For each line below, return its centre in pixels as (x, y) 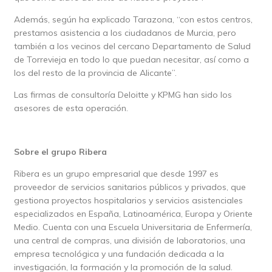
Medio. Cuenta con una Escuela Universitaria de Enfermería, (133, 227)
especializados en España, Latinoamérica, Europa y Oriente (133, 214)
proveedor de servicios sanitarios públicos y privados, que (130, 187)
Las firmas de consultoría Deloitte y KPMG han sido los (123, 95)
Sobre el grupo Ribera (60, 152)
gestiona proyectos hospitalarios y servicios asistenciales (128, 201)
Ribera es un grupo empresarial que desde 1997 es (116, 174)
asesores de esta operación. (71, 108)
